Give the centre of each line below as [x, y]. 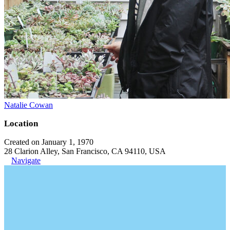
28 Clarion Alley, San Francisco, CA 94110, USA [85, 151]
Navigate [26, 160]
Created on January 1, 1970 [49, 142]
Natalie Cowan [28, 105]
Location [21, 123]
